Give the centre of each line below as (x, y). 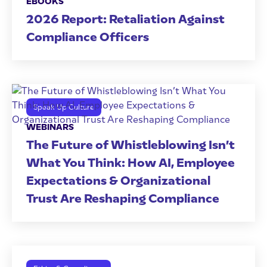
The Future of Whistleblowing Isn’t (131, 145)
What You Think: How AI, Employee (131, 163)
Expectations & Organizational (118, 181)
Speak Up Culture (64, 107)
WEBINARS (50, 127)
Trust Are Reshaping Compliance (123, 198)
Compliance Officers (88, 37)
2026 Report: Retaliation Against (125, 19)
